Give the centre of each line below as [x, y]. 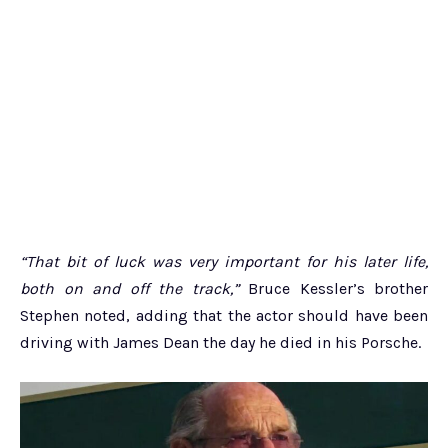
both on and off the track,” [129, 289]
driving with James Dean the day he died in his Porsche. [220, 343]
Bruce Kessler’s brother [333, 289]
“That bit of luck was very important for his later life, [224, 262]
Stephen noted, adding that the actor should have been [224, 316]
